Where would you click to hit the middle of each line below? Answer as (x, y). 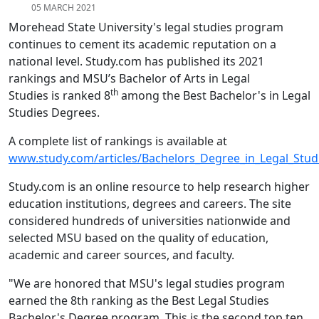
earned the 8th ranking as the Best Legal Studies (139, 301)
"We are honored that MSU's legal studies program (147, 284)
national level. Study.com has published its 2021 (136, 62)
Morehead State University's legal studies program (146, 27)
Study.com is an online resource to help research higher (159, 187)
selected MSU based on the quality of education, (138, 238)
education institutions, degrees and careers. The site (150, 204)
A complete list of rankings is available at (118, 141)
